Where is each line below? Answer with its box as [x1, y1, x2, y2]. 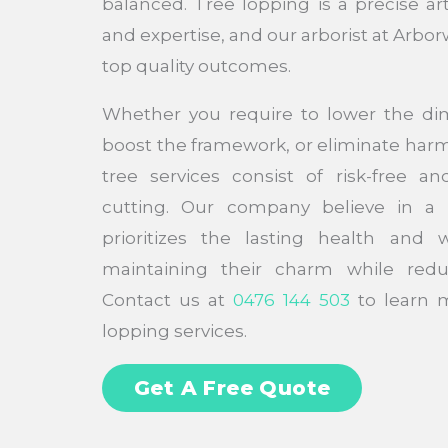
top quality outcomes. [102, 55, 291, 76]
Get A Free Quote [134, 375, 331, 400]
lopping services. [102, 320, 247, 341]
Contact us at [102, 289, 233, 310]
